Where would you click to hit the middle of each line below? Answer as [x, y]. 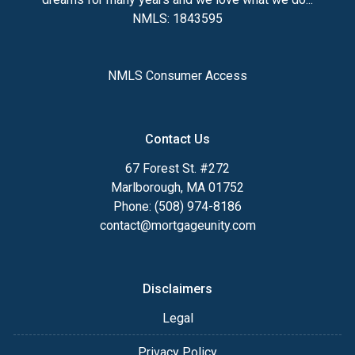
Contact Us [177, 139]
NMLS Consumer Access [177, 76]
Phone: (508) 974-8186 [177, 206]
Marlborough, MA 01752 [177, 187]
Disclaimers [177, 289]
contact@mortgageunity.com [177, 225]
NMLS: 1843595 [177, 19]
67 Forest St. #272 [177, 168]
